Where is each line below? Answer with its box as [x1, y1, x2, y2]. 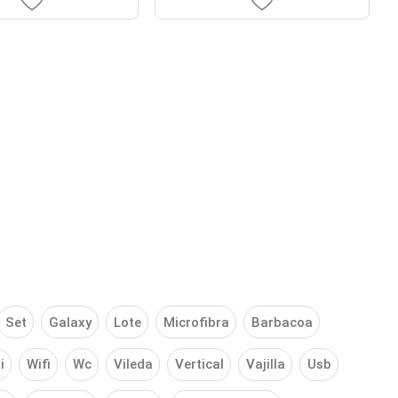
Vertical [174, 356, 224, 373]
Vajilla [245, 356, 285, 373]
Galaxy [48, 314, 92, 330]
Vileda [113, 356, 153, 373]
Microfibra [163, 314, 229, 330]
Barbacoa [251, 314, 313, 330]
